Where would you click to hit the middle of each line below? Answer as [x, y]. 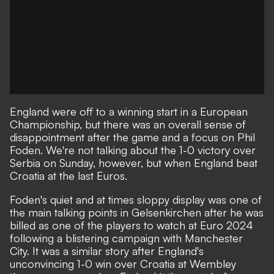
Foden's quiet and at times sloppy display [107, 199]
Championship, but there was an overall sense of [128, 124]
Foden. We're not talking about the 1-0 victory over [133, 150]
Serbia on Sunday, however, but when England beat [134, 163]
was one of [233, 199]
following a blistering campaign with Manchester [126, 238]
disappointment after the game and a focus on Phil [132, 137]
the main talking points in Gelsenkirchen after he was [137, 212]
